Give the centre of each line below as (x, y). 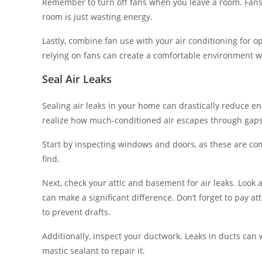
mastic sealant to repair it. (94, 250)
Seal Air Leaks (77, 79)
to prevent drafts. (76, 212)
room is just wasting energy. (97, 16)
